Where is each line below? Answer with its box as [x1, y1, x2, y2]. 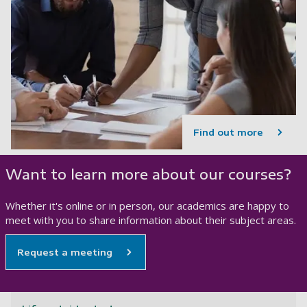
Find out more [193, 127, 263, 138]
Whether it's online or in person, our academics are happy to [5, 199, 289, 213]
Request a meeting [17, 247, 112, 258]
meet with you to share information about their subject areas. [5, 213, 296, 228]
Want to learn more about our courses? [5, 165, 291, 183]
